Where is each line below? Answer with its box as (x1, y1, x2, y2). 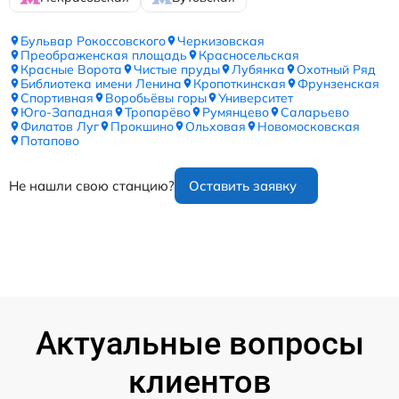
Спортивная (20, 89, 94, 106)
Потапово (20, 132, 79, 149)
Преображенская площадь (20, 46, 187, 63)
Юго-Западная (20, 103, 113, 120)
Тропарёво (125, 103, 191, 120)
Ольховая (185, 118, 246, 134)
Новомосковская (257, 118, 360, 134)
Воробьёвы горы (105, 89, 207, 106)
